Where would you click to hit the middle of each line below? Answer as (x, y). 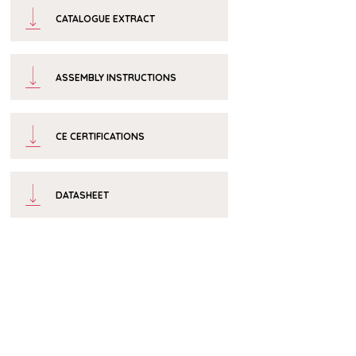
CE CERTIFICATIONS (100, 136)
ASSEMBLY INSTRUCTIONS (116, 77)
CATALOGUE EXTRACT (105, 18)
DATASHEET (82, 195)
